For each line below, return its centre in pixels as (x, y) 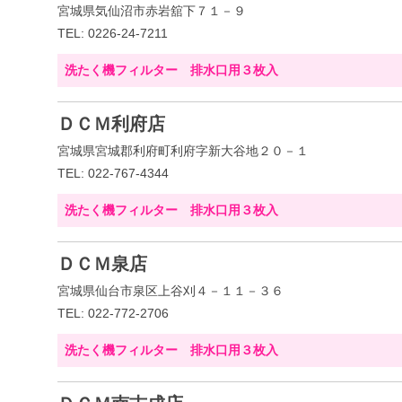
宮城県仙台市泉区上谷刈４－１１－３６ (170, 291)
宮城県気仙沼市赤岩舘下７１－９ (152, 11)
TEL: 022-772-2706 (113, 313)
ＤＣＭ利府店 (111, 124)
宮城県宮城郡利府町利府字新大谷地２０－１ (183, 151)
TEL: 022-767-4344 (113, 173)
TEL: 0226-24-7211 (113, 33)
